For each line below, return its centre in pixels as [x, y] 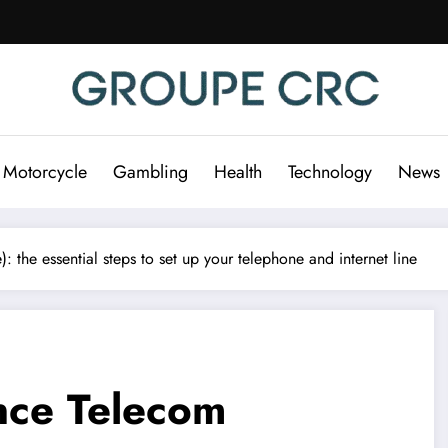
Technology [330, 171]
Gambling [150, 171]
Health [238, 171]
